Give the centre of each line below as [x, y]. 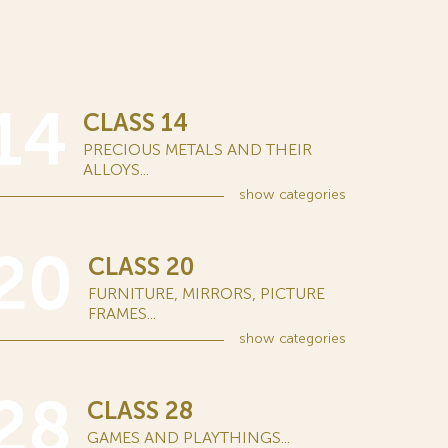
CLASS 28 [140, 410]
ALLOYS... [116, 169]
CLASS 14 [135, 122]
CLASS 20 [141, 266]
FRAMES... [122, 313]
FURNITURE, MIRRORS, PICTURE [206, 293]
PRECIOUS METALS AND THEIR [197, 149]
